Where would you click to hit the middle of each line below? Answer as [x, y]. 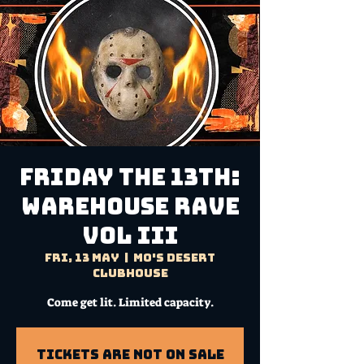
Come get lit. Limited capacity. [130, 302]
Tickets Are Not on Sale [130, 354]
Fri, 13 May [82, 258]
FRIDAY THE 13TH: [130, 177]
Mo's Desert [174, 258]
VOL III [130, 236]
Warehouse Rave [130, 206]
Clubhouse [130, 273]
